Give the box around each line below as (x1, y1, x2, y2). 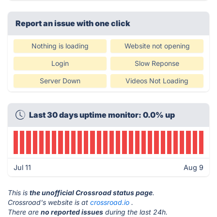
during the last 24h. (103, 208, 168, 216)
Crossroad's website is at (8, 198, 90, 206)
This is (8, 188, 30, 197)
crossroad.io (90, 198, 129, 206)
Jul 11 (14, 163, 31, 171)
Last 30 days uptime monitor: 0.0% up (29, 110, 175, 120)
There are (8, 208, 41, 216)
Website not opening (124, 42, 190, 50)
